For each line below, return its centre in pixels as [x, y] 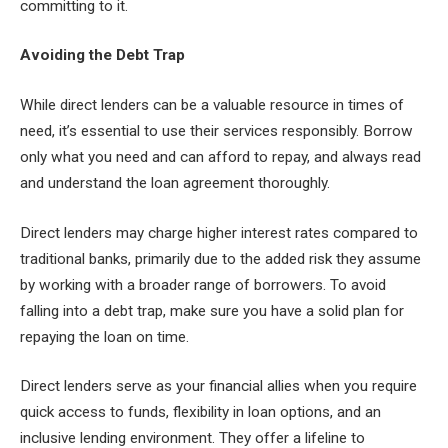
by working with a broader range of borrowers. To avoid [203, 284]
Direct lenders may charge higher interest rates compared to [219, 232]
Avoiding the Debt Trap [102, 55]
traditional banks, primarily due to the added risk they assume [220, 258]
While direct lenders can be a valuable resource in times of [212, 104]
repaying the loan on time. [104, 336]
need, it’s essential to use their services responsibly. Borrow [216, 130]
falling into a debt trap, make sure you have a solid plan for [212, 310]
